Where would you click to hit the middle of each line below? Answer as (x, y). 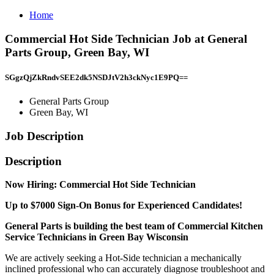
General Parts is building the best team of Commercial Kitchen (134, 226)
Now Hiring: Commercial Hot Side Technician (100, 185)
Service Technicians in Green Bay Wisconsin (97, 237)
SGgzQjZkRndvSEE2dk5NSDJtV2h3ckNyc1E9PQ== (96, 77)
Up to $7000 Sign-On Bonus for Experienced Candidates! (124, 206)
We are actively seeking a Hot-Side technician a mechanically (123, 258)
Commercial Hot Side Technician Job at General (126, 39)
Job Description (44, 136)
